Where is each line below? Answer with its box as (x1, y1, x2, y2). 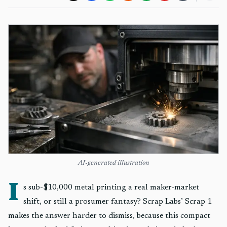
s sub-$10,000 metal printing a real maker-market (23, 183, 199, 192)
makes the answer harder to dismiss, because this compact (8, 212, 210, 220)
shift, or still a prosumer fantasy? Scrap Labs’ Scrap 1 (23, 198, 212, 206)
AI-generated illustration (78, 160, 149, 167)
